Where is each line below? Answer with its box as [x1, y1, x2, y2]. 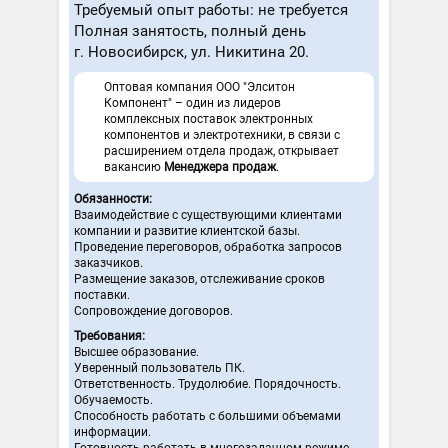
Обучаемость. [74, 393, 153, 408]
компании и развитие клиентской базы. [74, 224, 300, 239]
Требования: [74, 329, 145, 344]
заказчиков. [74, 256, 143, 271]
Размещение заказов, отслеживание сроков [74, 272, 325, 287]
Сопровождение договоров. [74, 304, 233, 319]
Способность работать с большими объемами [74, 409, 341, 424]
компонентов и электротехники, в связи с [104, 128, 340, 143]
